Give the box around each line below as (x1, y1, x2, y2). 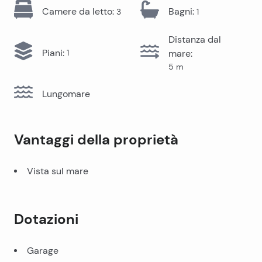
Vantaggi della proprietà (14, 131, 178, 149)
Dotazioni (14, 211, 78, 228)
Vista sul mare (27, 166, 88, 177)
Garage (27, 245, 58, 256)
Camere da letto (42, 6, 112, 17)
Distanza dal (168, 34, 221, 45)
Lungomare (42, 88, 90, 99)
